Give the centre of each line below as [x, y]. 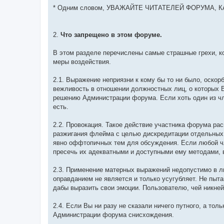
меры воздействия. [82, 62]
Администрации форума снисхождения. [113, 215]
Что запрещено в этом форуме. [111, 35]
